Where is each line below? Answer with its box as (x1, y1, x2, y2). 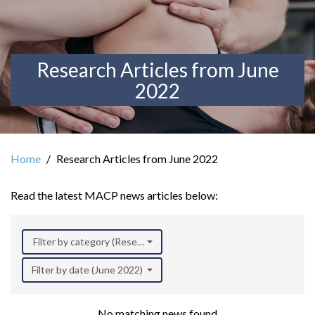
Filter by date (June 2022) (32, 263, 143, 276)
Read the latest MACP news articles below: (11, 188, 218, 202)
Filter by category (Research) (33, 235, 159, 247)
